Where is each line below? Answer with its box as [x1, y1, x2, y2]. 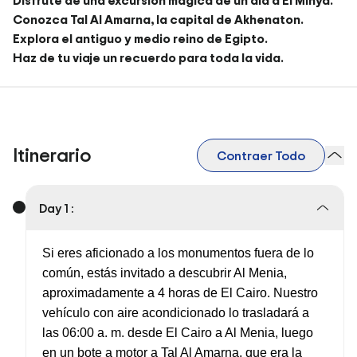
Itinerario [13, 142, 91, 168]
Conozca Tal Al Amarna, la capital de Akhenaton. [13, 10, 304, 28]
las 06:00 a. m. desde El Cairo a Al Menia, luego [42, 326, 313, 339]
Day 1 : [39, 199, 74, 217]
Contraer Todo [216, 147, 305, 164]
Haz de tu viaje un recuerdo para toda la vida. [13, 49, 284, 66]
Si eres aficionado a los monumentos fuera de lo [42, 246, 314, 260]
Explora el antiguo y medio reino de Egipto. [13, 29, 268, 47]
